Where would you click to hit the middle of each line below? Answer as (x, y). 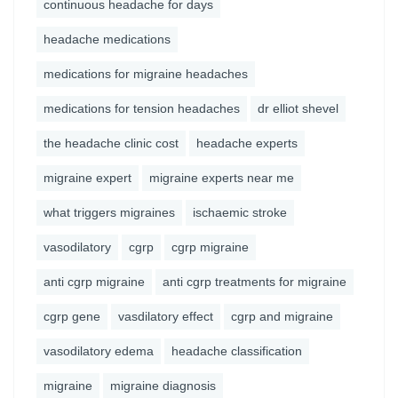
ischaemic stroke (240, 212)
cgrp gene (72, 316)
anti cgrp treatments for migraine (255, 282)
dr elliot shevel (298, 108)
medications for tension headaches (142, 108)
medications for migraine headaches (146, 74)
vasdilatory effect (166, 316)
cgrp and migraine (282, 316)
